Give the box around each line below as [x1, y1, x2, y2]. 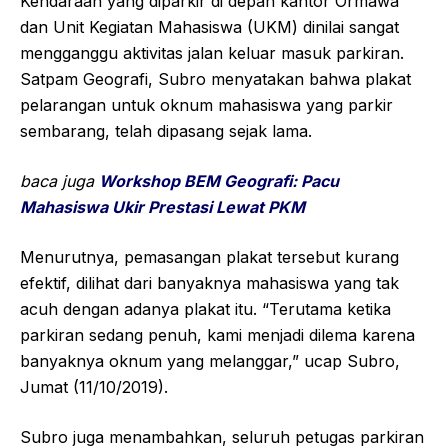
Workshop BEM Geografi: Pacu [99, 171, 339, 192]
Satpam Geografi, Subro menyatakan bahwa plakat [20, 69, 411, 90]
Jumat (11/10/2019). [20, 377, 168, 398]
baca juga [20, 171, 99, 192]
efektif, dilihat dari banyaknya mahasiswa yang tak [20, 273, 399, 294]
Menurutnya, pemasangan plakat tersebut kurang [20, 247, 399, 268]
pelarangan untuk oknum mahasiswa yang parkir [20, 95, 393, 116]
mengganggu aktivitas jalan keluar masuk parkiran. [20, 43, 404, 64]
